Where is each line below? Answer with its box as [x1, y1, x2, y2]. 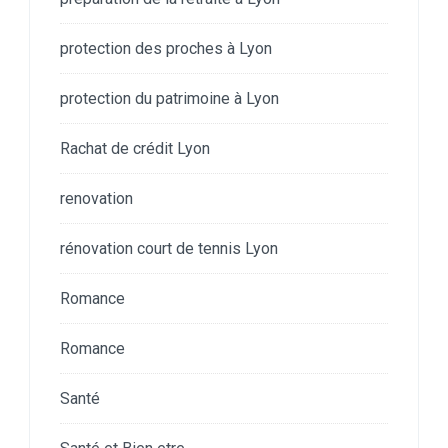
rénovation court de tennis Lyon [60, 238, 278, 258]
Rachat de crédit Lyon [60, 138, 210, 158]
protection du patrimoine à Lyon [60, 88, 279, 108]
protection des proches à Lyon [60, 38, 272, 58]
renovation [60, 188, 133, 208]
